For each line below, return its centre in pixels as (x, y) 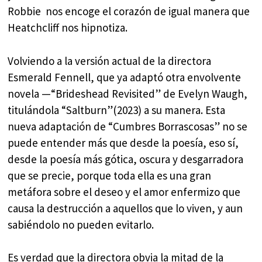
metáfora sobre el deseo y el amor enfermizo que (124, 192)
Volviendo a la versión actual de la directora (110, 61)
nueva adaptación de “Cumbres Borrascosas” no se (128, 126)
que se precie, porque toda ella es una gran (110, 175)
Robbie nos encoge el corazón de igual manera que (129, 11)
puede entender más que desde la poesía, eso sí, (123, 142)
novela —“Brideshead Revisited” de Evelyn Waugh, (128, 93)
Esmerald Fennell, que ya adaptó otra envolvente (125, 77)
